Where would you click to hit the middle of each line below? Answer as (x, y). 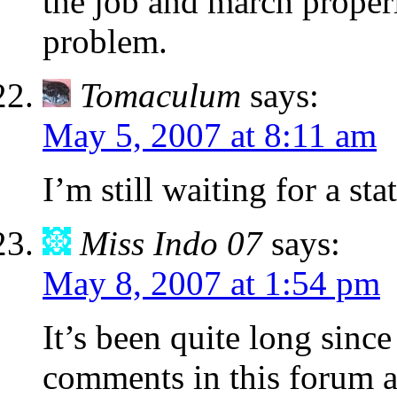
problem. (105, 42)
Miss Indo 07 (171, 244)
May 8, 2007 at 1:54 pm (211, 284)
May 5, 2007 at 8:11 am (210, 136)
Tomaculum (160, 96)
